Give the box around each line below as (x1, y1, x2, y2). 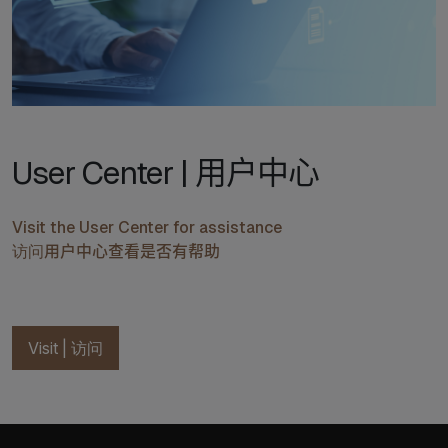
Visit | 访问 (28, 338, 103, 358)
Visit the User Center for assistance (12, 217, 282, 238)
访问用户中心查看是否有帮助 (12, 241, 220, 262)
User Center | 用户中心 (12, 152, 319, 193)
